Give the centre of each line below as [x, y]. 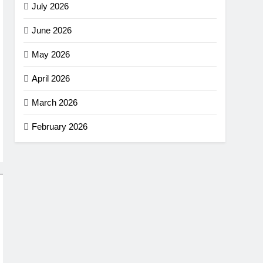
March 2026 [55, 103]
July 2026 [50, 6]
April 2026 [51, 79]
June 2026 [52, 31]
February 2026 [60, 127]
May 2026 [51, 55]
